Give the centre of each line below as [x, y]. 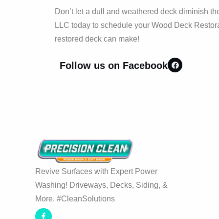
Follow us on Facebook [114, 66]
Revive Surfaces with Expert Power [96, 172]
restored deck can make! [97, 39]
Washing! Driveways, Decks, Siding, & [101, 185]
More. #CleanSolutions [75, 199]
